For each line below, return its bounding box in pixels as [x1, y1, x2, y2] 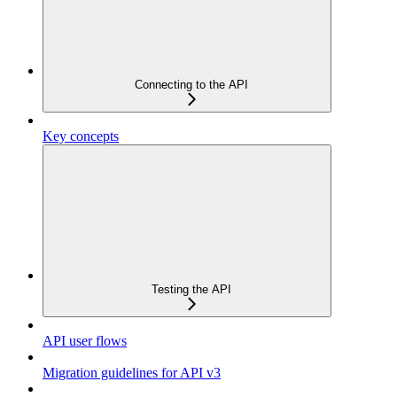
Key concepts [43, 128, 119, 144]
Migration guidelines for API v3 [43, 364, 221, 380]
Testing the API [152, 282, 231, 296]
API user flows [43, 332, 127, 348]
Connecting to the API [135, 77, 248, 91]
